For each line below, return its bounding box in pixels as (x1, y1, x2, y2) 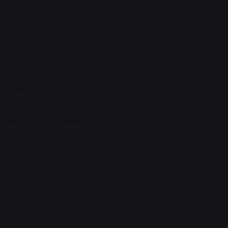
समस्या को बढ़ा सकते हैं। (8, 113, 92, 126)
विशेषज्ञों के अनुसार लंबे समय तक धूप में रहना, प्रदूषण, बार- (8, 83, 220, 96)
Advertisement (93, 140, 135, 149)
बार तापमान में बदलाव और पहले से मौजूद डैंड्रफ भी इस (8, 98, 220, 111)
